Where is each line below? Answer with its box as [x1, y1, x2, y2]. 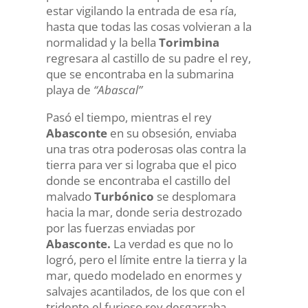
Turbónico [93, 188, 154, 204]
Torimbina [158, 34, 219, 50]
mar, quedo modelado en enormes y [45, 267, 242, 283]
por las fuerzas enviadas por [45, 220, 195, 236]
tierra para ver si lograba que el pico [45, 157, 236, 173]
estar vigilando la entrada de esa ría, [45, 3, 236, 19]
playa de [45, 82, 93, 98]
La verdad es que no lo [113, 236, 233, 252]
